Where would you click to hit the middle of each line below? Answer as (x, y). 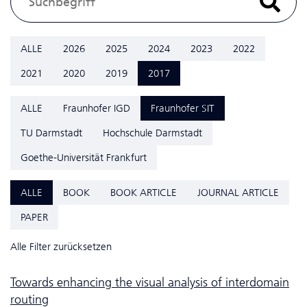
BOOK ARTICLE (144, 192)
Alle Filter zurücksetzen (61, 246)
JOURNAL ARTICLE (238, 192)
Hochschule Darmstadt (152, 133)
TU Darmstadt (51, 133)
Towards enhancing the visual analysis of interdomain (150, 282)
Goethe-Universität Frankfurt (84, 157)
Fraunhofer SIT (183, 108)
